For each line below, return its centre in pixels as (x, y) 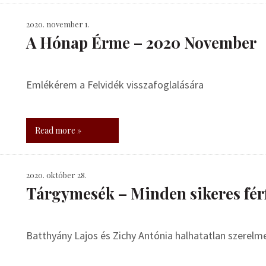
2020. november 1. (58, 24)
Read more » (58, 130)
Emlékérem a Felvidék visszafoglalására (115, 85)
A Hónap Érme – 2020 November (141, 42)
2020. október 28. (56, 175)
